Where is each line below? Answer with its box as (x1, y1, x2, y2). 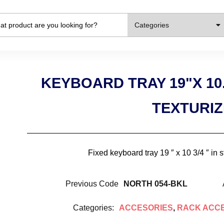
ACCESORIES (118, 203, 173, 212)
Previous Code (65, 179, 118, 188)
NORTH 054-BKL (123, 179, 187, 188)
